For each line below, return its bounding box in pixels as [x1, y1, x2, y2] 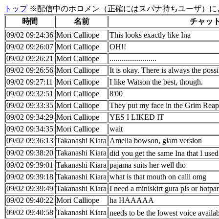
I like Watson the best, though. [109, 78, 203, 86]
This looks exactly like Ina [109, 31, 191, 39]
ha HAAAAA [109, 196, 154, 204]
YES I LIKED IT [109, 113, 164, 121]
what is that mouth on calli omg [109, 173, 206, 181]
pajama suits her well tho [109, 161, 186, 169]
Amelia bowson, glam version [109, 136, 202, 145]
